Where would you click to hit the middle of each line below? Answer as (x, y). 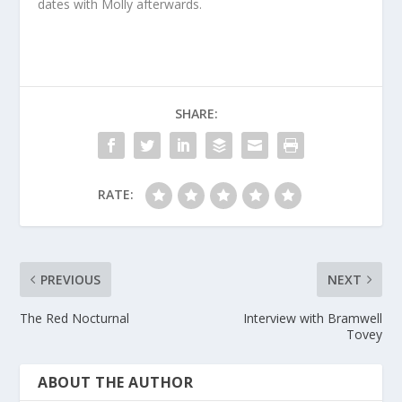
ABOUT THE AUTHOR (116, 383)
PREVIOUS (71, 280)
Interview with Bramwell (312, 319)
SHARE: (197, 114)
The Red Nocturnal (75, 319)
